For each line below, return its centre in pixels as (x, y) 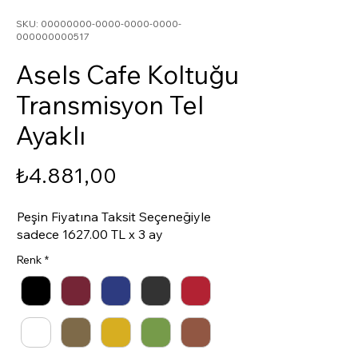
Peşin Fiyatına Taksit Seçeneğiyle (114, 216)
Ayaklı (51, 135)
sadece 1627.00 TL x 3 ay (90, 234)
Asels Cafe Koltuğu (127, 74)
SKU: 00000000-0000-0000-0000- (99, 23)
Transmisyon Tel (110, 104)
